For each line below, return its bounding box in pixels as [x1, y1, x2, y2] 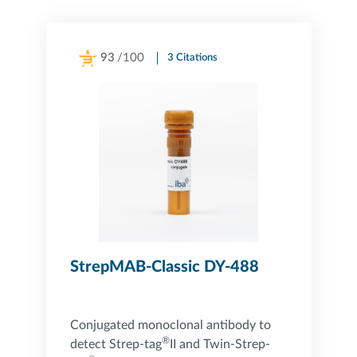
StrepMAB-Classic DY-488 [69, 259, 259, 275]
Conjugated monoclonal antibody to [69, 319, 271, 331]
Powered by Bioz [69, 73, 140, 83]
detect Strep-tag [69, 338, 162, 351]
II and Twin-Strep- [169, 338, 270, 351]
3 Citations [167, 53, 218, 63]
